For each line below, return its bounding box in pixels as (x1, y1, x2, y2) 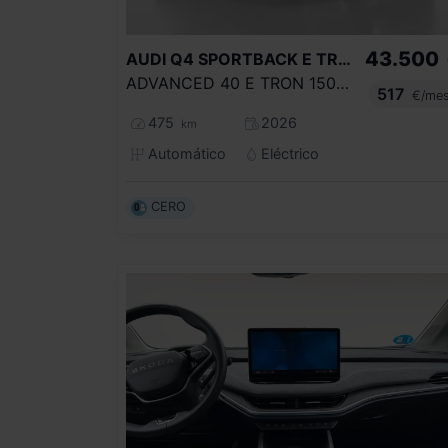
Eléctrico (257, 144, 320, 162)
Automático (143, 144, 226, 162)
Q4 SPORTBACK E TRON (338, 48, 351, 69)
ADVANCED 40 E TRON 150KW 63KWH (336, 72, 349, 93)
